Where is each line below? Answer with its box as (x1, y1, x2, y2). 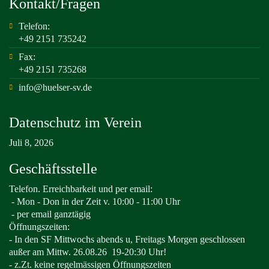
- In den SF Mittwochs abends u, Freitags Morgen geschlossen (9, 234, 245, 244)
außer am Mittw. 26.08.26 (9, 247, 107, 257)
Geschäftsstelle (9, 161, 97, 177)
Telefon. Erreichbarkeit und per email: (9, 184, 153, 194)
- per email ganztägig (9, 209, 93, 219)
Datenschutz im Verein (9, 115, 142, 130)
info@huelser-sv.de (19, 82, 92, 92)
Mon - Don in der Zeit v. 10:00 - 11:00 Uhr (17, 196, 180, 207)
